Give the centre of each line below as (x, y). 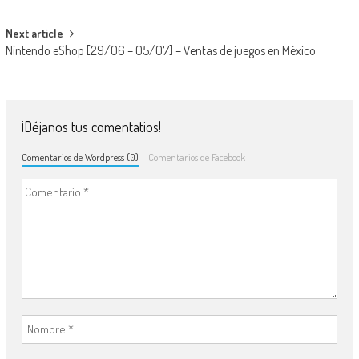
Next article (34, 33)
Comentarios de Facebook (197, 157)
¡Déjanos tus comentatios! (91, 126)
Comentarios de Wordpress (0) (80, 157)
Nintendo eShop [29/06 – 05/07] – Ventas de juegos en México (160, 50)
